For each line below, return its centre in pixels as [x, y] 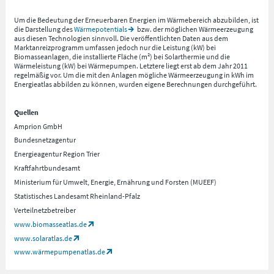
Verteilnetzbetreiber [45, 210]
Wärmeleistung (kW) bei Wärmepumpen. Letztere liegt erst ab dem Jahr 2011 [131, 65]
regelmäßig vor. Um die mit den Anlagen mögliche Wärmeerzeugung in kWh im [134, 75]
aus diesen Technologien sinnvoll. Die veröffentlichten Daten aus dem [121, 38]
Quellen [27, 112]
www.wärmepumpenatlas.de [60, 252]
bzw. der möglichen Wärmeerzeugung [194, 29]
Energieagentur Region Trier [57, 154]
